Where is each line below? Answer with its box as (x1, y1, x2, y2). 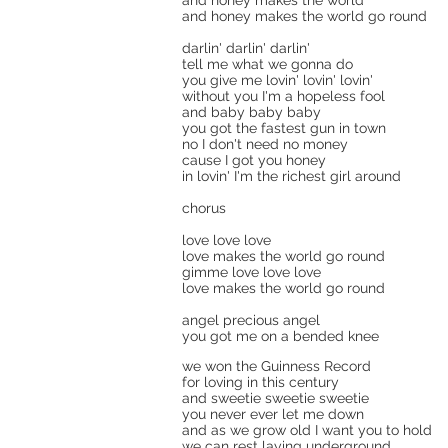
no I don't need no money (182, 136, 348, 152)
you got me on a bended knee (182, 328, 379, 344)
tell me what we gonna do (182, 56, 353, 72)
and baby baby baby (182, 104, 321, 120)
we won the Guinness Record (182, 358, 371, 374)
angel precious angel (182, 312, 320, 328)
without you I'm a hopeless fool (182, 88, 385, 104)
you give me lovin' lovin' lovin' (182, 72, 373, 88)
